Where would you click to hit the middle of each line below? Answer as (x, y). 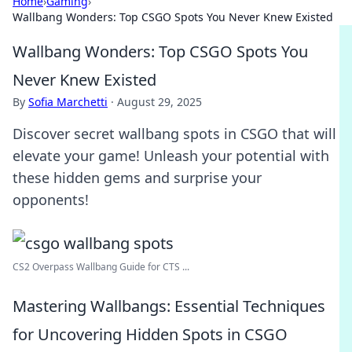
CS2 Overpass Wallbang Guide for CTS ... (101, 267)
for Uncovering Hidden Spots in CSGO (150, 334)
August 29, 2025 (159, 102)
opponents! (51, 200)
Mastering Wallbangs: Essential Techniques (169, 306)
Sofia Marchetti (68, 102)
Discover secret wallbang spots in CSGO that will (174, 134)
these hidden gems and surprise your (137, 178)
